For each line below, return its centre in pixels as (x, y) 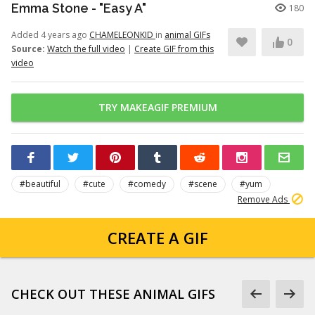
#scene (203, 184)
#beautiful (40, 184)
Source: (28, 49)
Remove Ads (264, 199)
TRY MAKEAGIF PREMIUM (157, 107)
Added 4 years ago (50, 35)
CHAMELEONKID (122, 35)
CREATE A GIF (157, 238)
